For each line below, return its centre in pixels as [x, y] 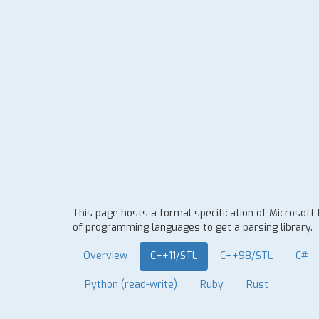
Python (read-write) [131, 284]
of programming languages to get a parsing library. [193, 228]
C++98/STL [246, 256]
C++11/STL [174, 256]
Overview [105, 256]
